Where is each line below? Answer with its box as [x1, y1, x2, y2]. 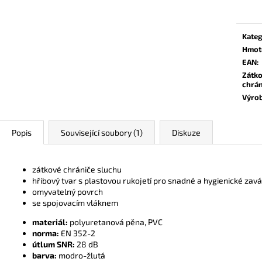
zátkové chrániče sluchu [32, 164, 122, 174]
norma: [32, 227, 59, 238]
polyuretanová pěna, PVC [68, 216, 163, 227]
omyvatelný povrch [32, 186, 103, 196]
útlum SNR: [32, 239, 75, 249]
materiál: [32, 216, 68, 227]
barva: [32, 250, 57, 260]
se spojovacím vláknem [32, 197, 118, 208]
